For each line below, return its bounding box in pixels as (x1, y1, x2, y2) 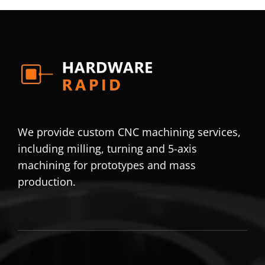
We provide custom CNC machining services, (17, 125, 241, 140)
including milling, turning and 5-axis (17, 141, 197, 156)
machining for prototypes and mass (17, 158, 196, 173)
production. (17, 174, 76, 189)
